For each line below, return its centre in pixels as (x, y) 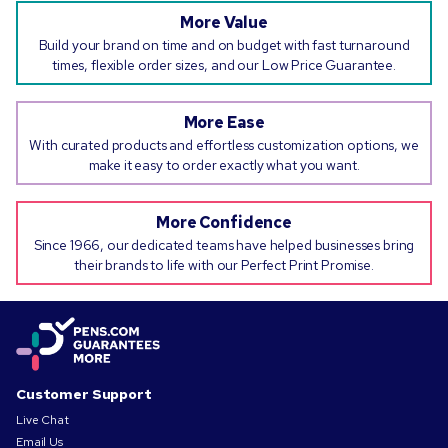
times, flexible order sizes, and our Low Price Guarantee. (223, 65)
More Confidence (224, 223)
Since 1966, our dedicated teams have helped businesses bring (224, 245)
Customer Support (84, 394)
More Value (224, 23)
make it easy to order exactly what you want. (224, 165)
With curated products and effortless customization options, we (224, 145)
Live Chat (42, 420)
